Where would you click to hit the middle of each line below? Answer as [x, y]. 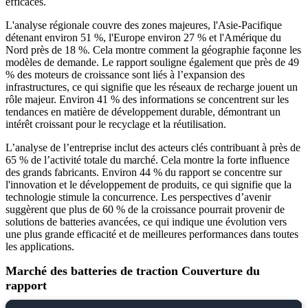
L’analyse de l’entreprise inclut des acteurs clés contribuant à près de [153, 148]
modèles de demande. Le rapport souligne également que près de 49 [152, 63]
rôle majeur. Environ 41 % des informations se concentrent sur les [147, 100]
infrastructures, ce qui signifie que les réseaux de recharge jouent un [152, 87]
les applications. [40, 247]
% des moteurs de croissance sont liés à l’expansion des [125, 75]
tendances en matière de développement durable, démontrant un [143, 112]
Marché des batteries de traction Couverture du [133, 271]
